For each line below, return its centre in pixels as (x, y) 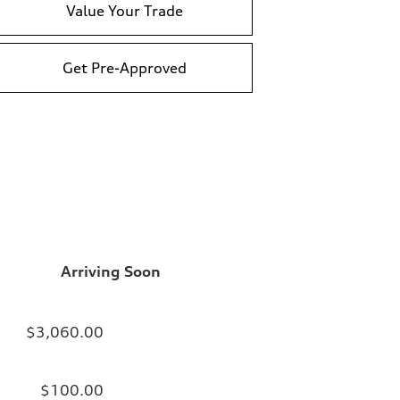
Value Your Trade (125, 11)
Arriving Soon (111, 272)
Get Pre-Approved (125, 68)
